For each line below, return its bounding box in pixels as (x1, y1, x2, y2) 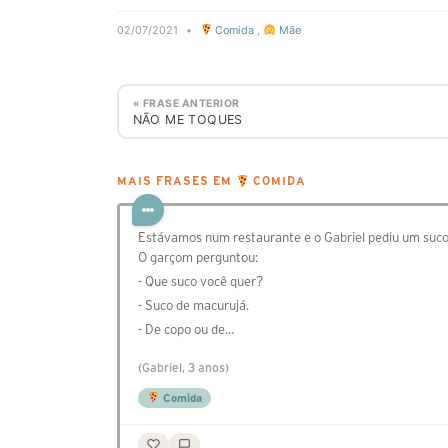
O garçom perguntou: (138, 250, 258, 266)
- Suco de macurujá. (138, 298, 249, 314)
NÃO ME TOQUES (132, 111, 243, 127)
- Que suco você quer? (138, 274, 263, 290)
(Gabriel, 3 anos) (138, 361, 229, 375)
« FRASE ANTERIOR (132, 96, 240, 110)
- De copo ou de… (138, 322, 234, 338)
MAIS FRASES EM (117, 175, 236, 188)
